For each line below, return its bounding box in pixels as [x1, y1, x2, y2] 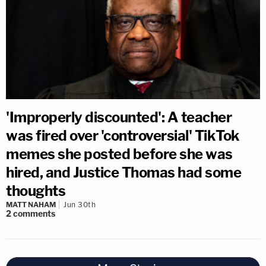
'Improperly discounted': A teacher [6, 109, 232, 126]
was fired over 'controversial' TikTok [6, 127, 240, 144]
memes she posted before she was [6, 145, 233, 163]
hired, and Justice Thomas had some [6, 164, 241, 181]
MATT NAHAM [6, 200, 56, 209]
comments [13, 208, 55, 218]
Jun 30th [64, 200, 96, 209]
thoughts [6, 182, 65, 199]
